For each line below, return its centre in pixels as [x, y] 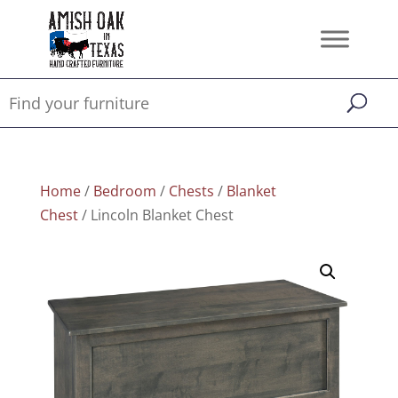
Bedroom [124, 191]
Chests [191, 191]
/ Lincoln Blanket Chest [155, 215]
